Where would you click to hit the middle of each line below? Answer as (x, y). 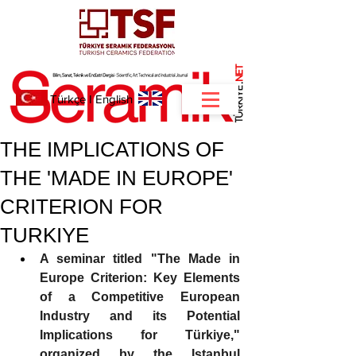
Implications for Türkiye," (140, 335)
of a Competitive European (140, 297)
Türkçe (68, 99)
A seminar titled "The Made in (140, 259)
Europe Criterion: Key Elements (140, 278)
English (114, 99)
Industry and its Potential (140, 316)
